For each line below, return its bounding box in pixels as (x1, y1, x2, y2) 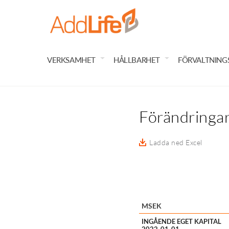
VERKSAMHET (47, 55, 96, 64)
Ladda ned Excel (149, 138, 202, 147)
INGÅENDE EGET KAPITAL (142, 217, 221, 225)
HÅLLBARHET (113, 55, 160, 64)
